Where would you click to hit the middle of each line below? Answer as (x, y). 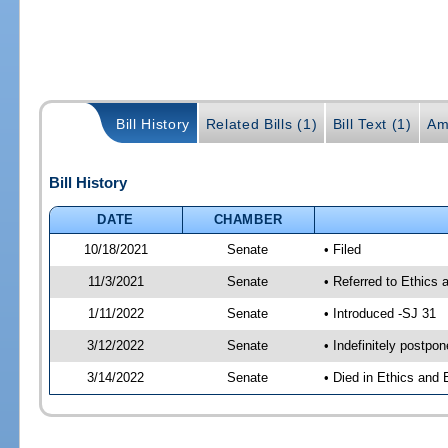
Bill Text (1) (372, 123)
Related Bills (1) (261, 123)
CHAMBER (248, 219)
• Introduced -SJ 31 (379, 313)
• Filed (342, 249)
